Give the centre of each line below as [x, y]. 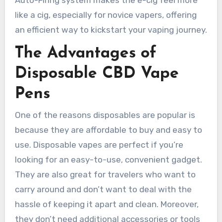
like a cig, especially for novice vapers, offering [106, 15]
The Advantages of [85, 54]
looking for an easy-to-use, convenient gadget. [108, 160]
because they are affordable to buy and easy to [108, 130]
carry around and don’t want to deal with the [103, 190]
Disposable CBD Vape [97, 74]
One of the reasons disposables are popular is [105, 115]
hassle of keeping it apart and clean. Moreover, [107, 204]
